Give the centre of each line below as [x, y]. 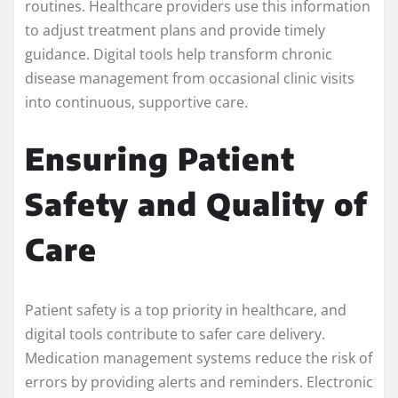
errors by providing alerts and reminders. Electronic [199, 382]
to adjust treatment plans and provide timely [175, 31]
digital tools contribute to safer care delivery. [175, 334]
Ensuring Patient [160, 159]
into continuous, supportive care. [136, 103]
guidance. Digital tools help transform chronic [179, 55]
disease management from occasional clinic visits [190, 79]
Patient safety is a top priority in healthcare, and [186, 310]
